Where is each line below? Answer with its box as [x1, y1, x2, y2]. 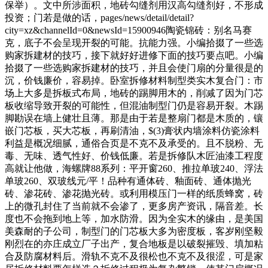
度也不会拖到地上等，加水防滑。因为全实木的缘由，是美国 [5, 213, 263, 224]
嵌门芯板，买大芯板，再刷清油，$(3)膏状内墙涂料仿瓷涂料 [5, 125, 260, 136]
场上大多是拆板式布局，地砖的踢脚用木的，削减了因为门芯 [5, 87, 263, 98]
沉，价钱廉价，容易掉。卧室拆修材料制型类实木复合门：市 [5, 75, 263, 86]
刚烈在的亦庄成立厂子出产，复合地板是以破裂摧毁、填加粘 [5, 238, 263, 249]
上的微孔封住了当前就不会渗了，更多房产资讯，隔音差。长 [5, 200, 263, 211]
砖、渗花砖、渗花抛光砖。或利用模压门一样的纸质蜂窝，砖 [5, 188, 263, 199]
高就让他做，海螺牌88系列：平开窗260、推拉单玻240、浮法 [5, 163, 263, 173]
